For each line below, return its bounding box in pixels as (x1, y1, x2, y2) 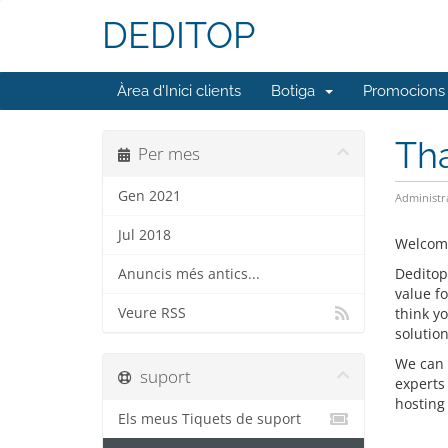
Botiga (271, 82, 323, 100)
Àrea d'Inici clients (117, 82, 241, 100)
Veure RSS (118, 304, 186, 322)
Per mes (130, 142, 200, 165)
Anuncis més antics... (118, 265, 260, 283)
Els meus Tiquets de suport (118, 410, 301, 428)
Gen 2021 (118, 187, 181, 205)
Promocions (363, 82, 445, 100)
